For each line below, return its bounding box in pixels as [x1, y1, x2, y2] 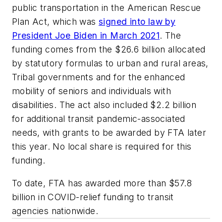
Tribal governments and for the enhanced [12, 72, 185, 83]
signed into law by [99, 16, 176, 27]
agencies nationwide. [12, 205, 98, 216]
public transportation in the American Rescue [12, 2, 201, 13]
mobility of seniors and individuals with [12, 86, 171, 97]
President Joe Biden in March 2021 [12, 30, 160, 41]
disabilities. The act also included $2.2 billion [12, 100, 197, 111]
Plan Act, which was [12, 16, 99, 27]
